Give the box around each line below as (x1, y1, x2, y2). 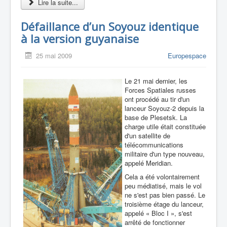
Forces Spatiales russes (125, 85, 196, 95)
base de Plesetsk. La (125, 112, 187, 123)
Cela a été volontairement (125, 172, 200, 182)
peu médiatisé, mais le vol (125, 181, 202, 191)
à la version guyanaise (21, 31, 139, 47)
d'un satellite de (125, 131, 170, 141)
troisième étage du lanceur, (125, 199, 204, 209)
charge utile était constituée (125, 122, 206, 132)
